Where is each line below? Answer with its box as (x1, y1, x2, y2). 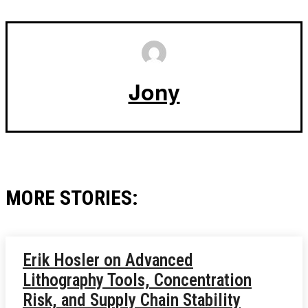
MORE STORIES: (5, 186, 138, 210)
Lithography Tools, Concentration (23, 270, 252, 291)
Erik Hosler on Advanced (23, 250, 193, 271)
